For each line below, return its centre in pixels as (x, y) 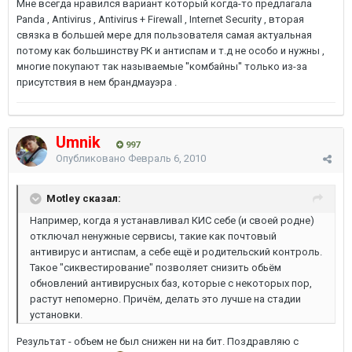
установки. (56, 315)
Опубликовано (92, 158)
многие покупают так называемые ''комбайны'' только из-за (162, 66)
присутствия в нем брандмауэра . (97, 82)
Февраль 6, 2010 (167, 158)
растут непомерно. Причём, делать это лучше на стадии (165, 299)
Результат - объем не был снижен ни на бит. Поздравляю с (158, 341)
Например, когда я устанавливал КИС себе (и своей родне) (172, 220)
